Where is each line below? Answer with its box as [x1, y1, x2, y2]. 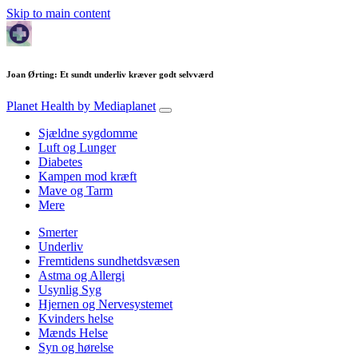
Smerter [38, 225, 78, 239]
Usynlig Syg [38, 282, 101, 296]
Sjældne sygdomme [38, 125, 137, 140]
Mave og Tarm [38, 183, 113, 197]
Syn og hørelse [38, 340, 113, 354]
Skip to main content [6, 6, 110, 20]
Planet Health [6, 98, 78, 113]
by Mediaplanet [78, 98, 156, 113]
